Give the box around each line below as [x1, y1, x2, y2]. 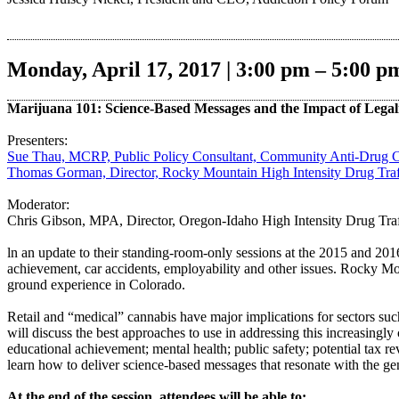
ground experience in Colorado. [7, 276, 185, 292]
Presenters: [7, 132, 68, 148]
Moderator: [7, 196, 69, 212]
